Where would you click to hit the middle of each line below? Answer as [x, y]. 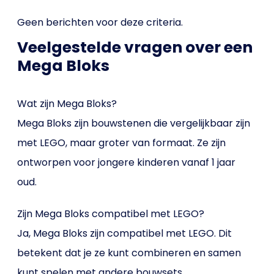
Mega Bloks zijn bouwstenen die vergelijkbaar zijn [134, 123]
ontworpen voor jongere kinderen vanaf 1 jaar [127, 162]
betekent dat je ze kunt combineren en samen [129, 253]
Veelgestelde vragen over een [135, 47]
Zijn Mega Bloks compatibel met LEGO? [111, 214]
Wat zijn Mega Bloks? [67, 104]
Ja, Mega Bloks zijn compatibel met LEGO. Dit [125, 233]
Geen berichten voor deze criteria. [100, 22]
